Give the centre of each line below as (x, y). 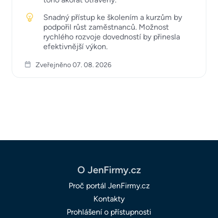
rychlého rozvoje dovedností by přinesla (112, 36)
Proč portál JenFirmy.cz (109, 185)
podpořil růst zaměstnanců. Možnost (106, 27)
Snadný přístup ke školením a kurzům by (113, 17)
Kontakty (109, 199)
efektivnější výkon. (75, 46)
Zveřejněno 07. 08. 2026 (73, 65)
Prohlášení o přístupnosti (109, 212)
